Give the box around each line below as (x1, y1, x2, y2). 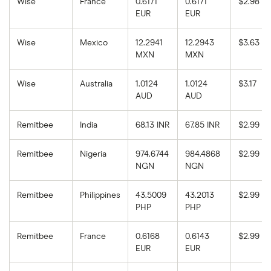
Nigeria (80, 150, 106, 159)
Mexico (80, 39, 108, 48)
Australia (80, 80, 113, 89)
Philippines (80, 191, 120, 200)
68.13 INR (135, 121, 170, 130)
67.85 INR (185, 121, 220, 130)
